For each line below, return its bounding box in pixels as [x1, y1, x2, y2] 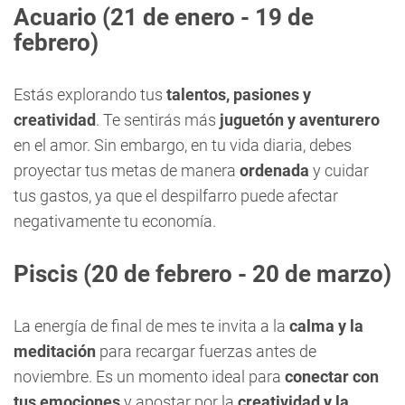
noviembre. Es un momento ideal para [14, 367, 285, 386]
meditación [14, 342, 96, 361]
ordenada [240, 161, 309, 180]
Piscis [14, 260, 78, 287]
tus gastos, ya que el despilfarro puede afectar [14, 186, 338, 205]
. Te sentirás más [96, 110, 220, 129]
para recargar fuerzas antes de [96, 342, 316, 361]
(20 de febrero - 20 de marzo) [78, 260, 391, 287]
